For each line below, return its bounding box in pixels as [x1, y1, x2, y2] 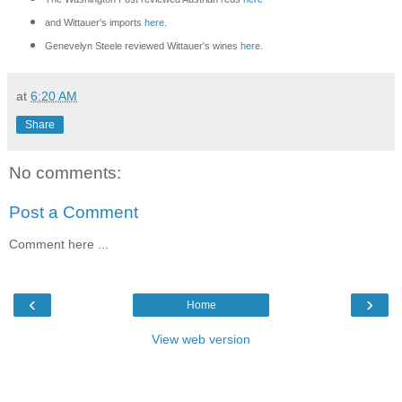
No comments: [9, 163, 121, 183]
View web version [152, 331, 250, 346]
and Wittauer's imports [44, 17, 144, 29]
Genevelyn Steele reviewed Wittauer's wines [44, 40, 240, 52]
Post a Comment [9, 202, 138, 222]
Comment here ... [9, 237, 109, 252]
